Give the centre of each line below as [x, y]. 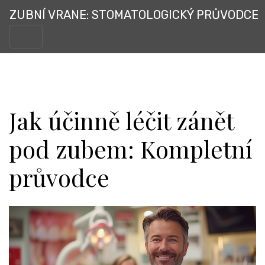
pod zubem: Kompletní [131, 149]
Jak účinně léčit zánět [121, 120]
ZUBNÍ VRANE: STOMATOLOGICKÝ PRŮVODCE [134, 15]
